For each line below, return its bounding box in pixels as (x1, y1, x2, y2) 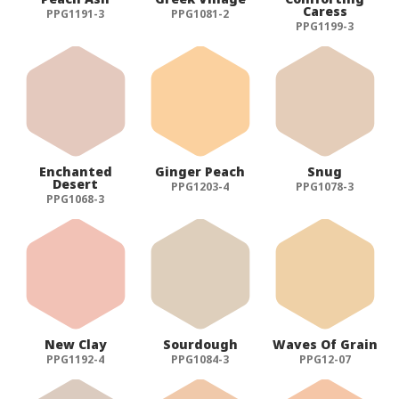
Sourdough (162, 335, 238, 353)
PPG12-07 (298, 351, 351, 367)
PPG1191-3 (46, 5, 105, 21)
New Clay (44, 335, 107, 353)
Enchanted (38, 162, 112, 180)
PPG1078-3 (296, 178, 354, 194)
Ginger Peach (155, 162, 246, 180)
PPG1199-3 (296, 18, 354, 34)
